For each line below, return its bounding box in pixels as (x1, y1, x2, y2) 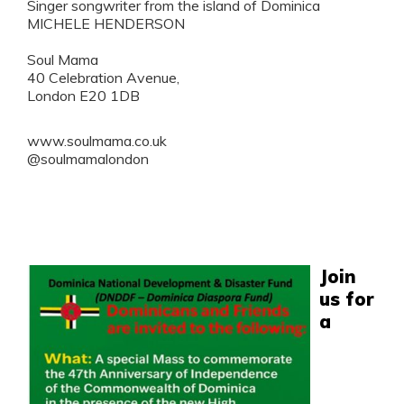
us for (318, 287, 374, 310)
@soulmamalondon (27, 149, 150, 168)
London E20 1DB (27, 87, 141, 106)
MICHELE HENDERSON (27, 14, 186, 33)
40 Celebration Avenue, (27, 69, 180, 87)
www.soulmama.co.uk (27, 131, 168, 150)
